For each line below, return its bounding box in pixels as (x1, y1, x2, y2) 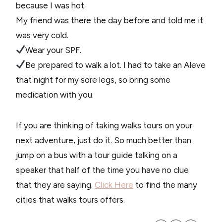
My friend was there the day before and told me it (16, 15, 203, 25)
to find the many (133, 179, 197, 190)
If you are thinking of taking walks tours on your (16, 120, 192, 130)
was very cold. (16, 30, 68, 40)
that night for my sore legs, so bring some (16, 74, 170, 85)
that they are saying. (16, 179, 95, 190)
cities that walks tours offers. (16, 194, 125, 205)
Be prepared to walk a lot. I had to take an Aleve (25, 59, 206, 70)
